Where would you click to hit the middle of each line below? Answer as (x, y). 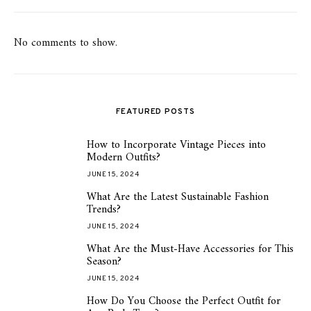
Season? (104, 262)
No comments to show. (66, 43)
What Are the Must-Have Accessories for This (190, 249)
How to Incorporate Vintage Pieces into (176, 145)
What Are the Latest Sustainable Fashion (178, 197)
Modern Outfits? (124, 158)
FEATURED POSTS (155, 112)
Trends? (104, 210)
